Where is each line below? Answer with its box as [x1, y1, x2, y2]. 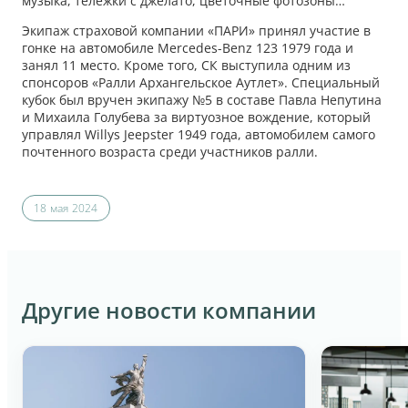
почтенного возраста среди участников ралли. [22, 143, 318, 161]
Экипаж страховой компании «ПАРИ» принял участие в [22, 22, 371, 40]
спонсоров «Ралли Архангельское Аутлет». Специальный [22, 74, 380, 92]
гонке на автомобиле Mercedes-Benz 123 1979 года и [22, 39, 353, 57]
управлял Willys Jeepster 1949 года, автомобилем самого [22, 126, 375, 144]
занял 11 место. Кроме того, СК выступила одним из [22, 56, 351, 75]
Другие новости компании [22, 295, 316, 325]
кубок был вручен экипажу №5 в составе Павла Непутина [22, 91, 382, 109]
